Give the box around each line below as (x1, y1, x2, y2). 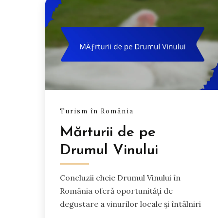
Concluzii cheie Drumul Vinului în (60, 173, 181, 183)
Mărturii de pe (60, 125, 156, 141)
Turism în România (60, 107, 134, 116)
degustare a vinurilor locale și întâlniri (60, 199, 201, 209)
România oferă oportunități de (60, 186, 173, 196)
